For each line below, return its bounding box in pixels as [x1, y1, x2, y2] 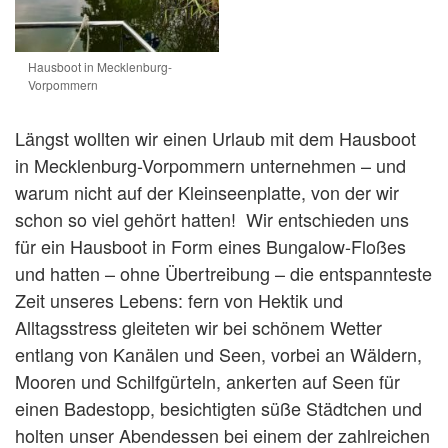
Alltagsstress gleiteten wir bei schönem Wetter [15, 313, 382, 340]
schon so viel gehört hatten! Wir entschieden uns [15, 205, 409, 232]
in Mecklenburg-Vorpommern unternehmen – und [15, 151, 406, 178]
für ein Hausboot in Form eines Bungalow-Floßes [15, 232, 406, 259]
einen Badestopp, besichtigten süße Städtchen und [15, 394, 422, 421]
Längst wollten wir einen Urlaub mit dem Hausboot [15, 124, 416, 151]
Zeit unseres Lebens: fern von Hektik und [15, 286, 343, 313]
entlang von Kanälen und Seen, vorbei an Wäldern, [15, 340, 422, 367]
